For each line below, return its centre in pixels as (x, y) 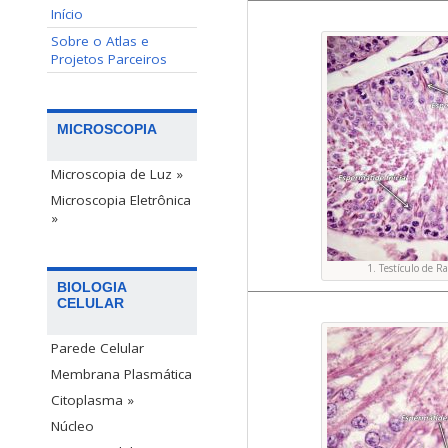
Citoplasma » (92, 400)
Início (67, 14)
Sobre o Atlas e (100, 41)
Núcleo (72, 426)
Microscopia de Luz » (117, 174)
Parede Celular (97, 348)
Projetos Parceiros (109, 59)
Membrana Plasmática (121, 374)
